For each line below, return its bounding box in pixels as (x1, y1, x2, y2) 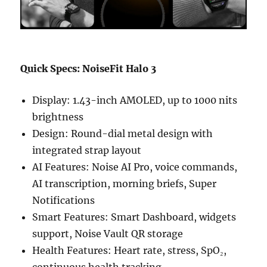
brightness (32, 111, 84, 123)
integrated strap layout (32, 144, 142, 157)
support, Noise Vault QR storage (32, 228, 184, 240)
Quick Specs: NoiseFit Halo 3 (20, 63, 157, 75)
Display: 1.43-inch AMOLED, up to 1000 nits (32, 94, 238, 107)
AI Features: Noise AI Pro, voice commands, (32, 161, 238, 173)
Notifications (32, 194, 95, 207)
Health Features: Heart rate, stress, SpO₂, (32, 244, 227, 257)
